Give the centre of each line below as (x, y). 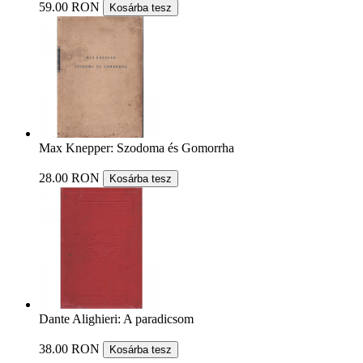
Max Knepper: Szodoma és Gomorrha (137, 148)
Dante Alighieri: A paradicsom (116, 319)
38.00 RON (69, 349)
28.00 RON (69, 178)
